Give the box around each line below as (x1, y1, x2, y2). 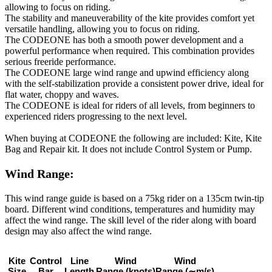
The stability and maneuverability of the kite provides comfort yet (5, 12, 254, 23)
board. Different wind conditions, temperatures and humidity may (5, 203, 255, 214)
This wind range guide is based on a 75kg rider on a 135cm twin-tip (5, 192, 264, 203)
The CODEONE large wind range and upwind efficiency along (5, 67, 249, 78)
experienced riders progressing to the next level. (5, 110, 189, 121)
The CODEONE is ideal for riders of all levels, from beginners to (5, 100, 255, 110)
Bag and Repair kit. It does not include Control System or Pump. (5, 143, 252, 154)
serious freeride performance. (5, 56, 118, 67)
